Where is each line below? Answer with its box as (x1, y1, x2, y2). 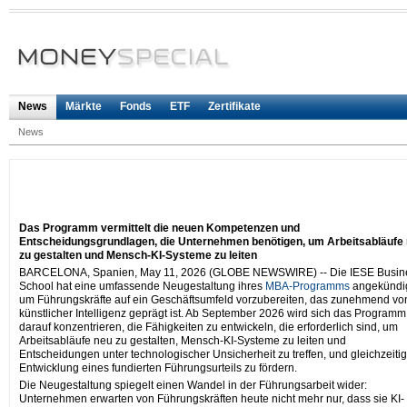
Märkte (65, 100, 102, 114)
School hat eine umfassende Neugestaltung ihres (19, 280, 265, 293)
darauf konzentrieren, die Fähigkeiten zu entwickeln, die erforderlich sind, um (19, 321, 398, 334)
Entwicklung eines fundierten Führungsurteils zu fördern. (19, 362, 297, 375)
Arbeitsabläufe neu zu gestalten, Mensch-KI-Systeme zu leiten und (19, 334, 346, 348)
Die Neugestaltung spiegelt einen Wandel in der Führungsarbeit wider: (19, 379, 367, 392)
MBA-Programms (265, 280, 350, 293)
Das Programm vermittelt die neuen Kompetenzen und (19, 222, 300, 235)
